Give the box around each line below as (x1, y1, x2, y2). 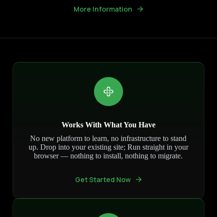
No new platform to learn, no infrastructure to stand (30, 134, 187, 143)
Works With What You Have (61, 121, 155, 129)
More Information (73, 4, 132, 14)
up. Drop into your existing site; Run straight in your (28, 143, 188, 152)
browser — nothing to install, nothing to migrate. (34, 152, 183, 160)
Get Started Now (75, 175, 131, 185)
